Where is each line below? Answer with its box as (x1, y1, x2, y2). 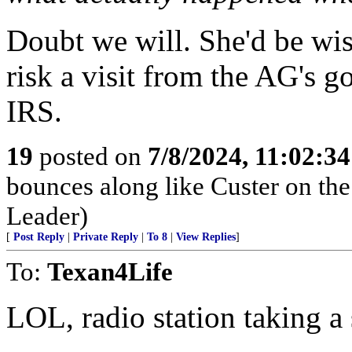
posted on (33, 141, 148, 170)
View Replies (176, 231, 236, 243)
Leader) (6, 201, 88, 230)
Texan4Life (47, 257, 173, 286)
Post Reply (13, 231, 64, 243)
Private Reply (73, 231, 138, 243)
